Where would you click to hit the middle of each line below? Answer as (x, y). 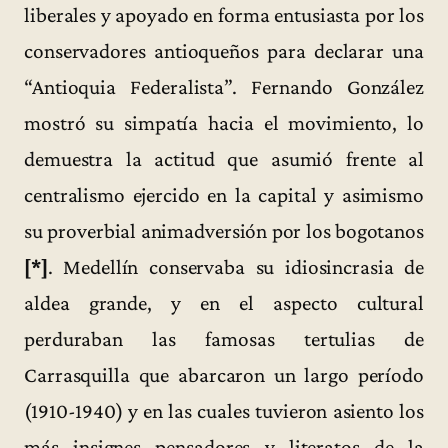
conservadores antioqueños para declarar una (224, 50)
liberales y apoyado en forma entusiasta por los (224, 14)
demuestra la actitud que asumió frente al (224, 158)
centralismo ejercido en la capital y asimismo (224, 194)
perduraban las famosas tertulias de (224, 338)
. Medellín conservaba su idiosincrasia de (235, 266)
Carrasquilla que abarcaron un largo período (224, 374)
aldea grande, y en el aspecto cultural (224, 302)
